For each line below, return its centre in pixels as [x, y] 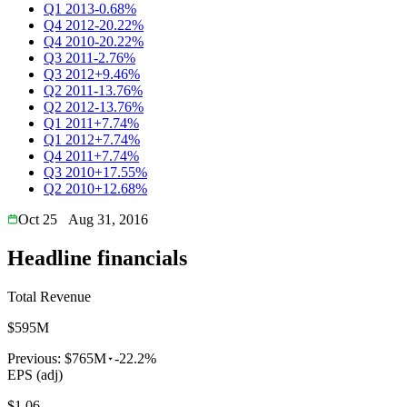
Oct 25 [38, 219]
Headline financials [97, 258]
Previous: [36, 358]
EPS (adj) [35, 374]
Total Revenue [49, 296]
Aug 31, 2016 [108, 219]
